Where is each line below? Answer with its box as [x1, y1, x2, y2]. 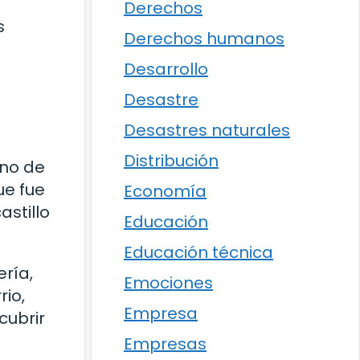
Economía [124, 180, 207, 202]
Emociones [124, 272, 213, 294]
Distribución [124, 149, 219, 172]
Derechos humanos [124, 27, 284, 50]
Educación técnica [124, 241, 273, 264]
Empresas [124, 333, 207, 355]
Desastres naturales [124, 119, 290, 141]
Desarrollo [124, 58, 208, 80]
